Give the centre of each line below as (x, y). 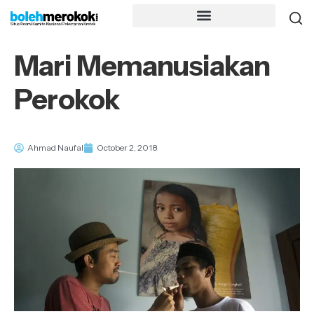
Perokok (67, 99)
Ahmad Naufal (55, 148)
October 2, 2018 (127, 148)
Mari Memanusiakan (142, 66)
